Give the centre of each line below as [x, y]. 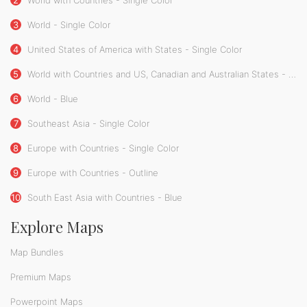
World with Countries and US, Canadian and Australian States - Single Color [157, 74]
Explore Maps [57, 227]
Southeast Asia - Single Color [87, 124]
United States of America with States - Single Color [133, 50]
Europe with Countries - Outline [91, 173]
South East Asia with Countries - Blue [103, 198]
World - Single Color [67, 25]
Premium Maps [41, 277]
